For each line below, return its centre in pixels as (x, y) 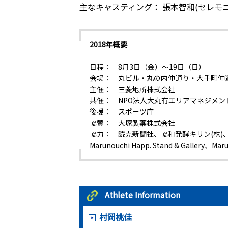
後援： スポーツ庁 (121, 111)
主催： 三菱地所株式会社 (132, 89)
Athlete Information (142, 195)
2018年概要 (108, 44)
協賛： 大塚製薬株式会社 (132, 123)
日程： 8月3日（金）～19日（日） (147, 67)
